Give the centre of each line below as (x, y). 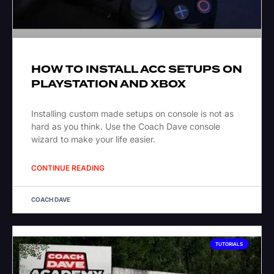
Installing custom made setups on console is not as (132, 114)
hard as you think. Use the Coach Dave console (126, 127)
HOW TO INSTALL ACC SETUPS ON (137, 70)
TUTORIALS (229, 244)
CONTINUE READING (68, 168)
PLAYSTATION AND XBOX (109, 84)
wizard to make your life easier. (93, 139)
